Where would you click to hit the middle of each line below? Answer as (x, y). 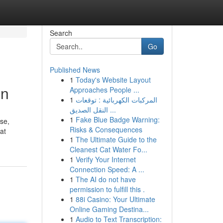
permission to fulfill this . (107, 189)
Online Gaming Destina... (109, 209)
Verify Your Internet (106, 159)
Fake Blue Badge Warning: (117, 119)
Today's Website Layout (113, 80)
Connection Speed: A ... (107, 169)
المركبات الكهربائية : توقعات (116, 100)
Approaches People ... (104, 90)
